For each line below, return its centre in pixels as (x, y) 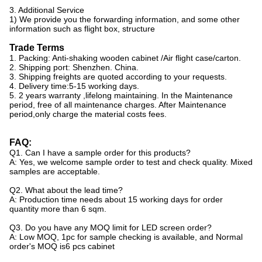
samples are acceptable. (55, 172)
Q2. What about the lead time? (66, 190)
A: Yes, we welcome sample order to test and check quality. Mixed (131, 162)
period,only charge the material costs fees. (88, 114)
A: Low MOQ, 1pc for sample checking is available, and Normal (126, 237)
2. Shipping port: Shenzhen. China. (74, 68)
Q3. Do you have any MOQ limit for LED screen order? (111, 228)
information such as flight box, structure (82, 29)
